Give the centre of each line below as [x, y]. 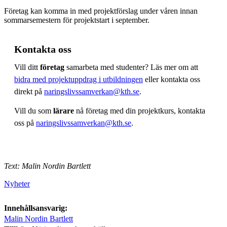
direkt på [29, 91]
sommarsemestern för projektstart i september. [77, 20]
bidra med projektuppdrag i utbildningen [79, 79]
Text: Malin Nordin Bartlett [47, 166]
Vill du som [34, 110]
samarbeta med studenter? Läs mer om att [131, 67]
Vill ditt [27, 67]
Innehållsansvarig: [36, 208]
